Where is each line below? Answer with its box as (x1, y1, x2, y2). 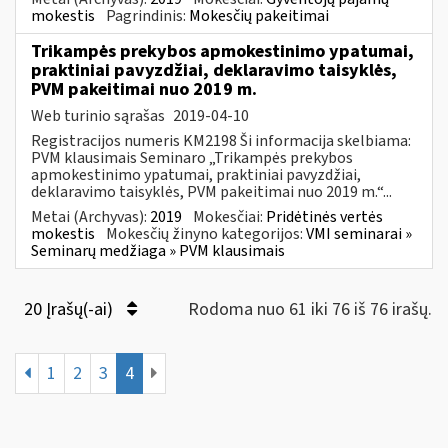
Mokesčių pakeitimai (189, 4, 329, 27)
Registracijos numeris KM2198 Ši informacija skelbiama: (31, 129, 411, 152)
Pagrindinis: (106, 4, 189, 27)
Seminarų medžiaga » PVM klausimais (31, 239, 285, 262)
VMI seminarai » (306, 222, 412, 245)
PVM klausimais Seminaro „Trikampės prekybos (31, 146, 353, 169)
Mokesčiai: (193, 205, 266, 228)
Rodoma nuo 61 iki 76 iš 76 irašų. (188, 296, 432, 322)
